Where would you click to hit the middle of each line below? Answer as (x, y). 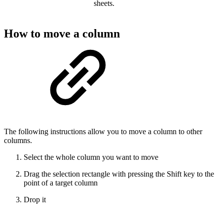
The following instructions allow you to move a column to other (103, 132)
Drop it (35, 200)
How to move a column (62, 34)
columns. (18, 141)
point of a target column (61, 183)
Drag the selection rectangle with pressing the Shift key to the (119, 174)
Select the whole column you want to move (91, 157)
